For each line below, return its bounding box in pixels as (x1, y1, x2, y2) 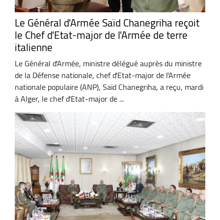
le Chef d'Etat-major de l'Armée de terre (15, 25, 188, 45)
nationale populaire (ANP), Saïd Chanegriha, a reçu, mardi (15, 79, 203, 94)
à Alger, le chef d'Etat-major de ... (15, 91, 124, 106)
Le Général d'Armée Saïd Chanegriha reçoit (15, 13, 199, 32)
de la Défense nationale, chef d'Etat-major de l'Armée (15, 67, 191, 82)
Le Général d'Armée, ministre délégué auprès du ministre (15, 55, 202, 71)
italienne (15, 37, 53, 57)
